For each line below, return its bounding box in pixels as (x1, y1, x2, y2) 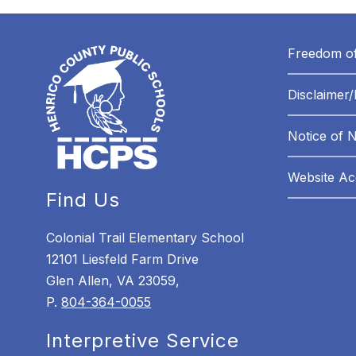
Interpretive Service (46, 329, 240, 353)
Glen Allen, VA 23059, (46, 273, 180, 289)
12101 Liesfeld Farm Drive (46, 251, 199, 268)
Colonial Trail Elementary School (46, 230, 245, 246)
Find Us (46, 188, 121, 212)
